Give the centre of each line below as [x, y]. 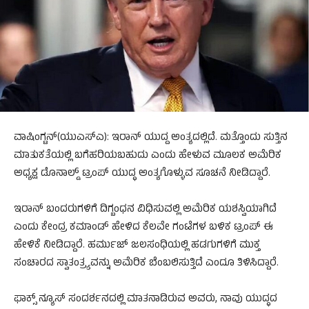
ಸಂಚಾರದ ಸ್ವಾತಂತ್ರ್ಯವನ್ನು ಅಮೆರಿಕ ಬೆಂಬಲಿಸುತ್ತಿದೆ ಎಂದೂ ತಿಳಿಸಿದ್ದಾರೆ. [146, 264]
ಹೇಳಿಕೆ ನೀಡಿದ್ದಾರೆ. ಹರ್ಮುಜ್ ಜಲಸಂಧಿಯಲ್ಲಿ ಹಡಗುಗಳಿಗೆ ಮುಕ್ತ [137, 246]
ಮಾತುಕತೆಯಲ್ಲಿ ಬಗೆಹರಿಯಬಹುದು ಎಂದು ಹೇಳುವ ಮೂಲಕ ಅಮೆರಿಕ [148, 157]
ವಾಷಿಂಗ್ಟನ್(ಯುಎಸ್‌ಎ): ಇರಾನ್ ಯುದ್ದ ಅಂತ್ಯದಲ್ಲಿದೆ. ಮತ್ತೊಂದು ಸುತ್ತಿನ [151, 139]
